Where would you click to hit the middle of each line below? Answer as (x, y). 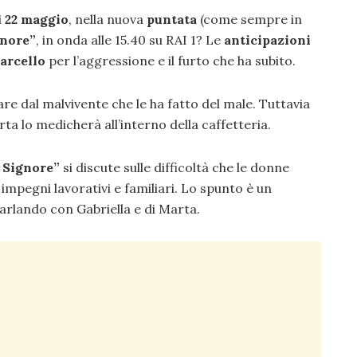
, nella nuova (108, 20)
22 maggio (37, 20)
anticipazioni (266, 40)
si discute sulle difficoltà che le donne (175, 168)
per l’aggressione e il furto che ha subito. (171, 61)
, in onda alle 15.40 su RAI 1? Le (128, 40)
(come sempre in (249, 20)
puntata (172, 20)
